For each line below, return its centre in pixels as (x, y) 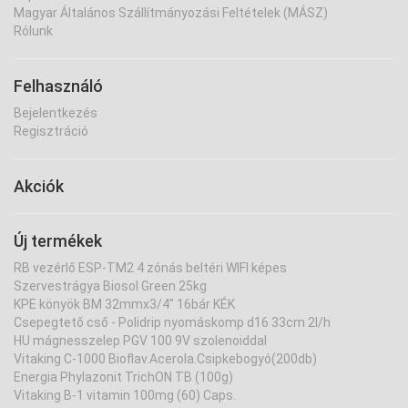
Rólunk (33, 31)
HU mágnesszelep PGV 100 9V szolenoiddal (140, 340)
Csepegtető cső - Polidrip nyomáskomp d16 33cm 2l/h (172, 322)
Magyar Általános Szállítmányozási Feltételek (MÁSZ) (171, 12)
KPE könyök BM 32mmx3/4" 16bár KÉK (124, 304)
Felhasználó (58, 86)
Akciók (39, 186)
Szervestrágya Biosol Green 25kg (110, 286)
